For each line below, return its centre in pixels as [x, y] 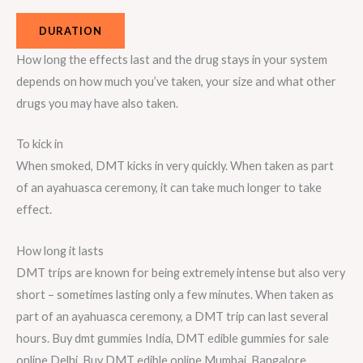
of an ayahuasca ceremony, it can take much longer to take [169, 188]
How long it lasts [60, 250]
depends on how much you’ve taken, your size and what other [176, 81]
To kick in [40, 144]
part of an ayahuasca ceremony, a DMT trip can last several [172, 316]
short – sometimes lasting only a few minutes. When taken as [175, 294]
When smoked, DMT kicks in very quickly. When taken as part [175, 166]
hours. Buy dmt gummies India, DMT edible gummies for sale [173, 338]
